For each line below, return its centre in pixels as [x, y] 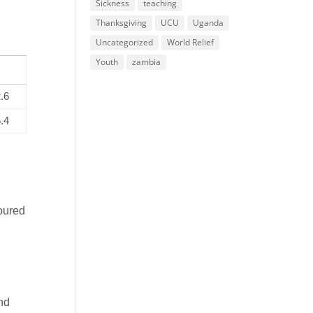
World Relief [191, 42]
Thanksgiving [122, 23]
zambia [147, 62]
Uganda [209, 23]
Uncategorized [125, 42]
